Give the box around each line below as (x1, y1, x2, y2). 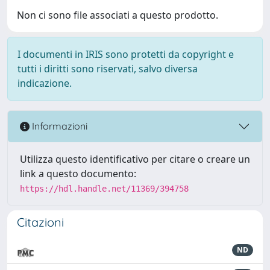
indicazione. (17, 76, 72, 90)
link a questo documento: (20, 166, 136, 180)
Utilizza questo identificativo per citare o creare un (20, 152, 250, 166)
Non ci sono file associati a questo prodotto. (17, 8, 218, 22)
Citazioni (17, 214, 64, 230)
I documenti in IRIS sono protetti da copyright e (17, 47, 234, 61)
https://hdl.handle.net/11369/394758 (20, 183, 189, 193)
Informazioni (30, 120, 87, 133)
